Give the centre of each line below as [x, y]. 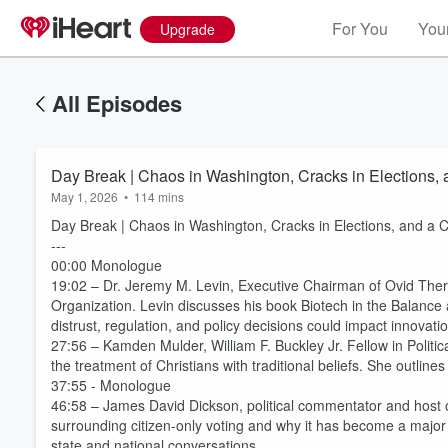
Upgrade [187, 29]
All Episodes [117, 103]
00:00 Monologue [106, 265]
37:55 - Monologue [111, 385]
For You [360, 28]
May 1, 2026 [84, 196]
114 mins [159, 196]
